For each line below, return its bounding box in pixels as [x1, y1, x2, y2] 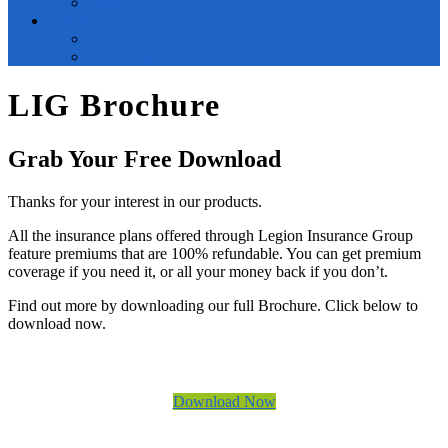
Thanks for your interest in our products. [8, 192, 262, 210]
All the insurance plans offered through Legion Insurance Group [8, 226, 413, 244]
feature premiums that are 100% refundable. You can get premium [8, 244, 421, 262]
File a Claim [88, 48, 165, 65]
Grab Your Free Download [8, 145, 281, 172]
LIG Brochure [8, 87, 221, 124]
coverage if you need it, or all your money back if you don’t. [8, 262, 388, 280]
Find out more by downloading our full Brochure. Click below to [8, 296, 418, 314]
